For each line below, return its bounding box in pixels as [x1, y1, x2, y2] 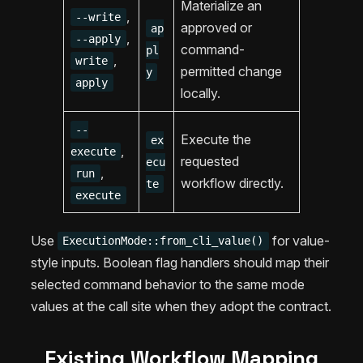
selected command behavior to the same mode [31, 275, 305, 293]
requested [181, 152, 239, 169]
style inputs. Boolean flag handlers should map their [31, 254, 329, 271]
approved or [181, 19, 252, 36]
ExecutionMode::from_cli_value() [62, 234, 264, 248]
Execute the [181, 130, 251, 147]
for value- [268, 232, 330, 249]
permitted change [181, 62, 282, 79]
